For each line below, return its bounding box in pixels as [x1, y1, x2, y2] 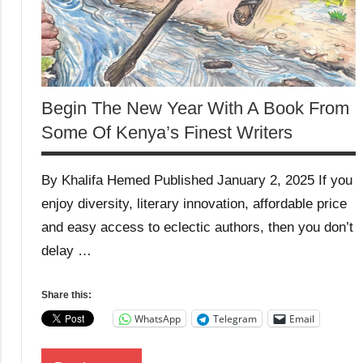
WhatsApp [135, 311, 181, 326]
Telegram [213, 311, 257, 326]
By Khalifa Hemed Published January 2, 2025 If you [41, 173, 352, 189]
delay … [41, 243, 92, 259]
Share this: [41, 289, 92, 301]
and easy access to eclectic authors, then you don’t [41, 220, 353, 236]
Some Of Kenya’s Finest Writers [41, 122, 293, 143]
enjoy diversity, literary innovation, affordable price [41, 196, 347, 212]
